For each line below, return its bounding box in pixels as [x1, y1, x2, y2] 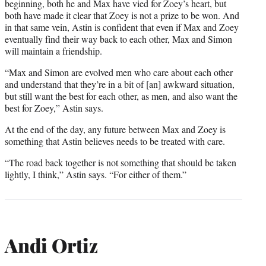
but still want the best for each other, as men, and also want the [5, 89, 237, 102]
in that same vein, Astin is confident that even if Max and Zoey [5, 20, 239, 33]
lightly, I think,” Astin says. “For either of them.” [5, 167, 186, 180]
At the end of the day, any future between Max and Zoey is [5, 122, 226, 135]
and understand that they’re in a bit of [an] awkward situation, [5, 77, 235, 90]
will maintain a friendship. [5, 44, 102, 57]
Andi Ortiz [5, 232, 98, 258]
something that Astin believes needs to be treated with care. [5, 134, 225, 147]
